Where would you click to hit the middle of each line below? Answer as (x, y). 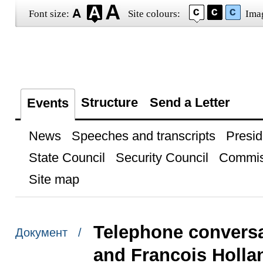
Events (48, 103)
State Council (67, 158)
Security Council (162, 158)
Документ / (48, 233)
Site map (54, 179)
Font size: (49, 14)
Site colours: (154, 14)
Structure (109, 102)
